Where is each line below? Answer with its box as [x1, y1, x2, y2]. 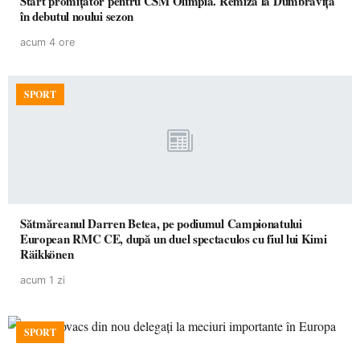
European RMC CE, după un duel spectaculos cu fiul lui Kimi [20, 230, 327, 247]
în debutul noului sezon [20, 7, 134, 25]
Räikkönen [20, 245, 74, 263]
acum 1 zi [20, 274, 65, 286]
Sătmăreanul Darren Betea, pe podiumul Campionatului [20, 215, 302, 232]
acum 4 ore [20, 36, 75, 48]
